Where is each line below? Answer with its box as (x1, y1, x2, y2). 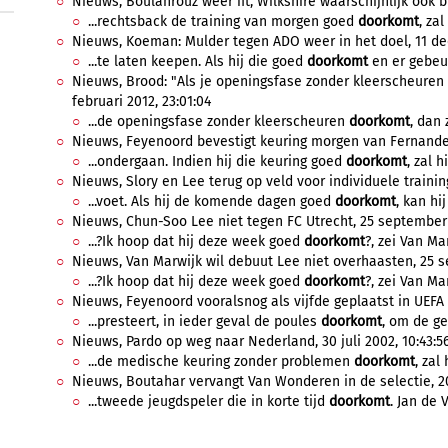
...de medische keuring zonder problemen (88, 353, 354, 370)
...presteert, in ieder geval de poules (88, 313, 321, 330)
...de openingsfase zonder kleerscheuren (88, 113, 349, 130)
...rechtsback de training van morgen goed (88, 13, 358, 30)
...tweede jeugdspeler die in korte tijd (88, 393, 329, 410)
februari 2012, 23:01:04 (72, 93, 211, 110)
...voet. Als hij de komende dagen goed (88, 193, 335, 210)
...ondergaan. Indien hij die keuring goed (88, 153, 346, 170)
